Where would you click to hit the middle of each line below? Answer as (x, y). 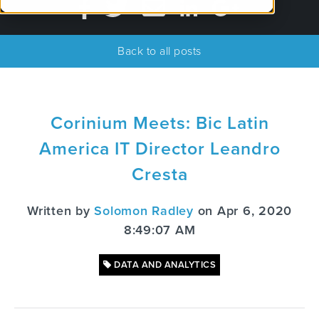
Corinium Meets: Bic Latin (159, 123)
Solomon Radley (144, 211)
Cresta (159, 174)
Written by (61, 211)
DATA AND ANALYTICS (163, 265)
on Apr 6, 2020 (242, 211)
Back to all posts (159, 51)
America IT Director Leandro (159, 149)
